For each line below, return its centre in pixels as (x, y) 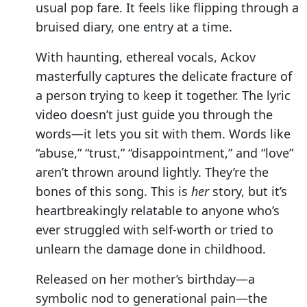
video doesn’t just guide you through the (154, 115)
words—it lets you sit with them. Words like (163, 134)
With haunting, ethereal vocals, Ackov (146, 57)
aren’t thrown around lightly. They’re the (152, 172)
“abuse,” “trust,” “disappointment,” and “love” (164, 153)
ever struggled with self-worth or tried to (155, 230)
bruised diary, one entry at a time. (134, 27)
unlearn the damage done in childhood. (151, 249)
